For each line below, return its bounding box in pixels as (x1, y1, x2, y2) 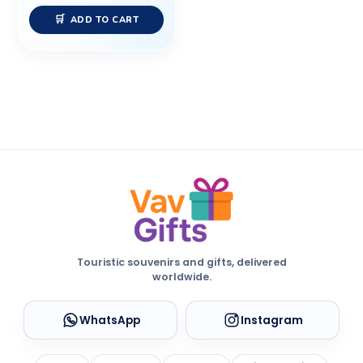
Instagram (240, 312, 303, 328)
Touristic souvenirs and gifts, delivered (76, 255, 287, 270)
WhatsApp (79, 312, 140, 328)
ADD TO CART (70, 14, 139, 27)
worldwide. (152, 270, 211, 284)
